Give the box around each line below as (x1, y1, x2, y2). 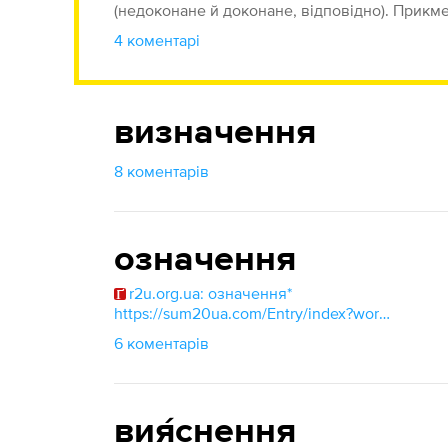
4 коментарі (114, 31, 201, 49)
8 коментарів (114, 162, 210, 180)
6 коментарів (114, 334, 210, 352)
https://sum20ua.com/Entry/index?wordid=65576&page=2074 (379, 304, 391, 322)
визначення (114, 115, 317, 151)
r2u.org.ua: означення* (129, 284, 293, 302)
